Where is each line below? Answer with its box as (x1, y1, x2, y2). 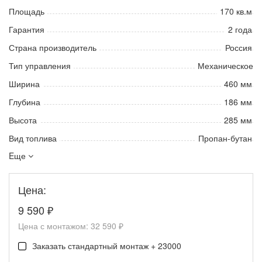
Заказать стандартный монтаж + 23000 (32, 239, 181, 251)
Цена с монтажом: (18, 219, 91, 232)
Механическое (198, 59, 254, 71)
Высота (9, 113, 37, 126)
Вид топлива (9, 132, 57, 144)
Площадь (9, 5, 44, 17)
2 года (227, 23, 252, 35)
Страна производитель (9, 41, 96, 53)
